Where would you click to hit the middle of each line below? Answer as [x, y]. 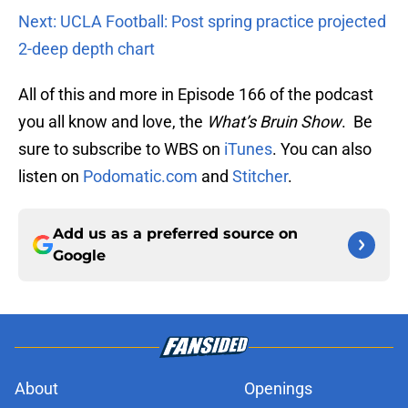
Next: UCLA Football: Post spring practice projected [202, 22]
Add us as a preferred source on [175, 234]
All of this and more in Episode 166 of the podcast [196, 95]
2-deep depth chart [87, 49]
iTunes [248, 149]
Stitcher [260, 177]
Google [79, 256]
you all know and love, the [112, 122]
